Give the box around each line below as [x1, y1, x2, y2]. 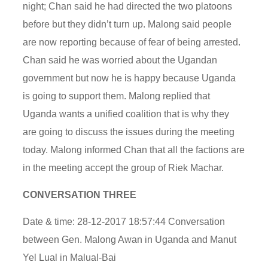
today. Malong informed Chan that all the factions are [23, 144, 245, 155]
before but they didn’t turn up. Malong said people [23, 19, 232, 29]
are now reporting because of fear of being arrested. [23, 36, 241, 47]
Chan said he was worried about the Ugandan [23, 54, 218, 65]
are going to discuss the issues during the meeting [23, 126, 235, 137]
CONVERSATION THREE [23, 189, 137, 200]
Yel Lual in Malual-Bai [23, 252, 117, 263]
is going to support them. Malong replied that [23, 90, 211, 101]
